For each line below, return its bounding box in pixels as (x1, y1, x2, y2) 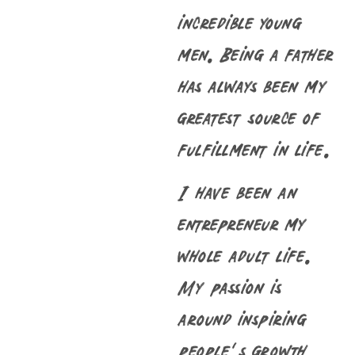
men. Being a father (177, 43, 334, 65)
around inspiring (177, 307, 306, 330)
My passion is (177, 276, 282, 298)
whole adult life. (177, 244, 311, 266)
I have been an (177, 181, 297, 203)
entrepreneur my (177, 212, 307, 235)
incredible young (177, 11, 301, 33)
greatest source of (177, 106, 321, 128)
